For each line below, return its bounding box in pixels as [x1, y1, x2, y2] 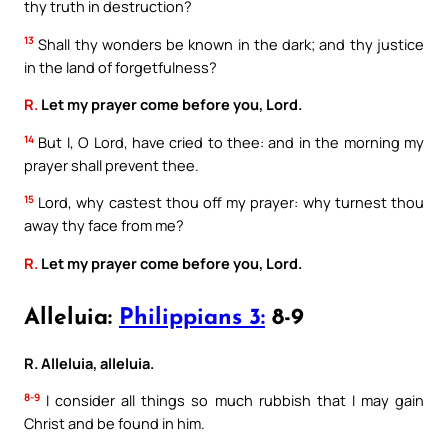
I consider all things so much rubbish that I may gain [40, 390, 424, 411]
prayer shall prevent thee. [24, 154, 199, 175]
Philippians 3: [119, 306, 265, 330]
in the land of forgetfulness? [24, 56, 217, 77]
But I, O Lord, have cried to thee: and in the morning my [34, 131, 424, 152]
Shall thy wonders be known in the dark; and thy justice [34, 33, 424, 54]
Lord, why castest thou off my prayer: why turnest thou [34, 192, 424, 213]
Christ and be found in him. [24, 413, 205, 434]
